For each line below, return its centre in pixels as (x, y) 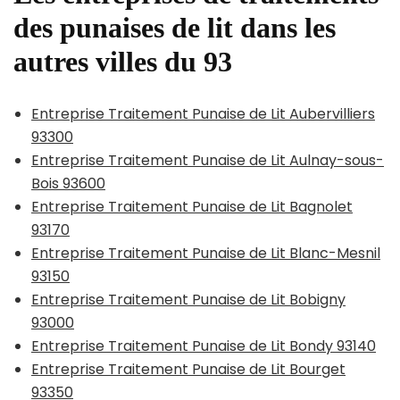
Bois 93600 (68, 183)
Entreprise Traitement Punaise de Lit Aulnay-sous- (208, 160)
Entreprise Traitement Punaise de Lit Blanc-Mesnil (206, 253)
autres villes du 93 (123, 62)
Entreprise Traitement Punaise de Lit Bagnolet (192, 206)
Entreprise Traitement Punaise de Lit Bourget (188, 369)
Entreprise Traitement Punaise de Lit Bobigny (188, 299)
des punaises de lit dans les (175, 28)
